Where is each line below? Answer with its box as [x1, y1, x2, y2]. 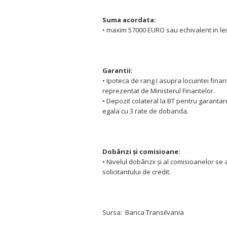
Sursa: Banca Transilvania [102, 208, 184, 217]
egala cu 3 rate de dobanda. [102, 106, 188, 116]
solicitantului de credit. [102, 167, 172, 176]
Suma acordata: [102, 15, 156, 24]
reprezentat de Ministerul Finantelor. [102, 86, 215, 95]
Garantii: [102, 66, 133, 75]
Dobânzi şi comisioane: [102, 147, 180, 156]
